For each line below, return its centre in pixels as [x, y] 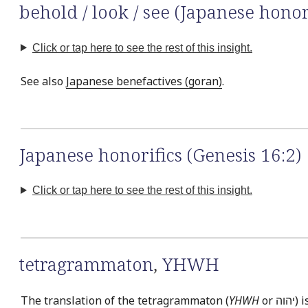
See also [43, 81]
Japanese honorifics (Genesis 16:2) [160, 154]
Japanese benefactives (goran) [144, 81]
